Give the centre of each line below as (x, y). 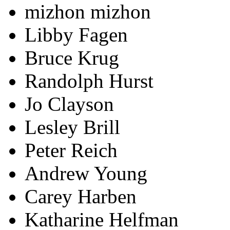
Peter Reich (71, 150)
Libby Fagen (76, 34)
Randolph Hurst (89, 81)
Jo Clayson (69, 104)
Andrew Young (86, 173)
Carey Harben (81, 196)
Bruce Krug (72, 57)
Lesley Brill (72, 127)
